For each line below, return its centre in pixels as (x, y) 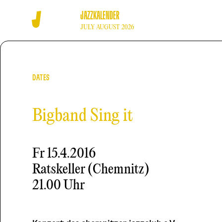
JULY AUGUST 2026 (108, 28)
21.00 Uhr (58, 186)
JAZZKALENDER (100, 16)
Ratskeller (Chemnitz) (91, 170)
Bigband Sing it (83, 116)
